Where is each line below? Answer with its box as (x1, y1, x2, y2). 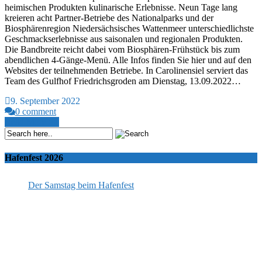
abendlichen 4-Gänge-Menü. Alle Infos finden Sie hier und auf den (5, 55, 251, 65)
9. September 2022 (11, 96, 80, 106)
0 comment (15, 106, 56, 117)
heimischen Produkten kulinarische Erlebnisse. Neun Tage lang (5, 2, 237, 13)
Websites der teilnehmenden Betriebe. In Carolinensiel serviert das (5, 65, 248, 76)
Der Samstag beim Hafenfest (28, 180, 134, 190)
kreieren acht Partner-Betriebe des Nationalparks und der (5, 13, 213, 23)
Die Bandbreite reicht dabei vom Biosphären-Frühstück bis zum (5, 44, 240, 55)
